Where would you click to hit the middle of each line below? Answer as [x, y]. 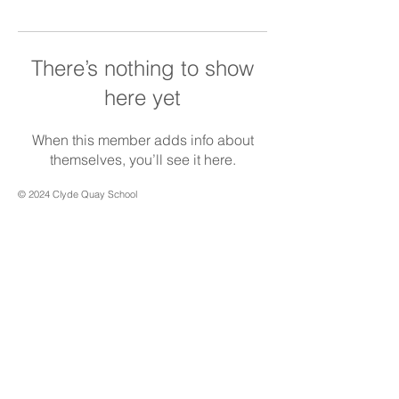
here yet [142, 98]
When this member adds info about [142, 140]
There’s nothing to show [142, 68]
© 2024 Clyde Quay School [77, 194]
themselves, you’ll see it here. [142, 159]
